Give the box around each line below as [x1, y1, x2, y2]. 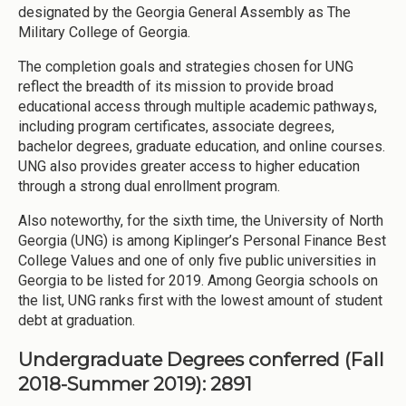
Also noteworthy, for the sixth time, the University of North [18, 211, 383, 229]
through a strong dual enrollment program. [18, 177, 280, 195]
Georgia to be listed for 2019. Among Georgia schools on [18, 271, 378, 289]
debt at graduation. [18, 311, 135, 329]
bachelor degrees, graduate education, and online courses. [18, 137, 385, 155]
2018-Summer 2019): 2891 [18, 372, 252, 396]
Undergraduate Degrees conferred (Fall [18, 348, 384, 372]
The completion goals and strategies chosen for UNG [18, 57, 353, 75]
